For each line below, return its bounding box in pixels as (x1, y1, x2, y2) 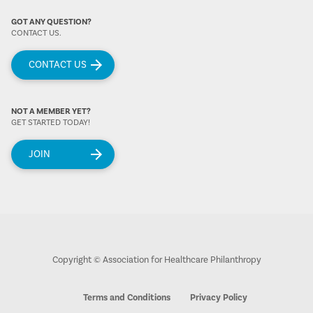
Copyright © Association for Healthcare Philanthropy (52, 254, 261, 265)
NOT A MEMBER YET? (11, 106, 91, 117)
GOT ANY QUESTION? (11, 16, 92, 27)
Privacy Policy (190, 292, 247, 304)
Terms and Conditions (83, 292, 170, 304)
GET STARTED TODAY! (11, 117, 90, 129)
